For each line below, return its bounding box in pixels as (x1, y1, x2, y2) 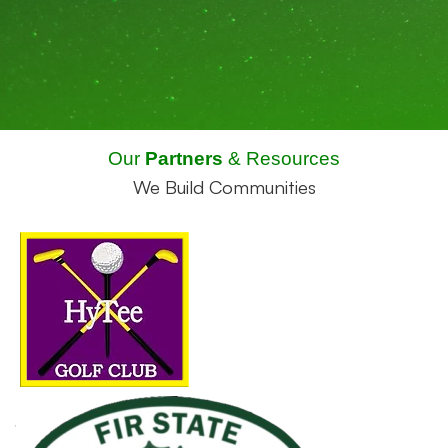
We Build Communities (132, 175, 316, 198)
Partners (145, 148, 223, 169)
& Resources (223, 148, 340, 169)
